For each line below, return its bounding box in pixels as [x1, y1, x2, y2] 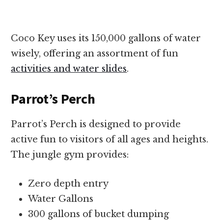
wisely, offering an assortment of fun [11, 48, 179, 59]
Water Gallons [28, 193, 94, 205]
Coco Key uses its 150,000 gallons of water [11, 33, 201, 44]
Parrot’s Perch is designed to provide [11, 119, 181, 130]
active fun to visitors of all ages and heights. [11, 134, 209, 145]
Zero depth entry [28, 178, 109, 190]
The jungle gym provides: [11, 149, 129, 161]
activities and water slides [11, 63, 127, 75]
